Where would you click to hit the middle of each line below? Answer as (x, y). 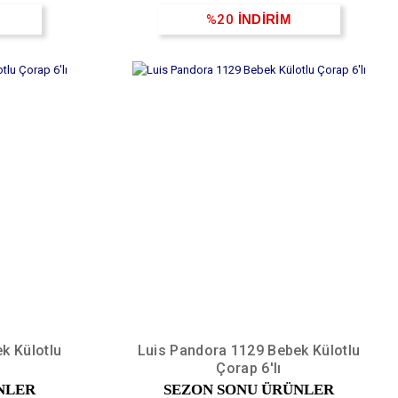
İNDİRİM (264, 19)
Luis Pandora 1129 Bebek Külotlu (249, 350)
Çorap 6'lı (249, 368)
